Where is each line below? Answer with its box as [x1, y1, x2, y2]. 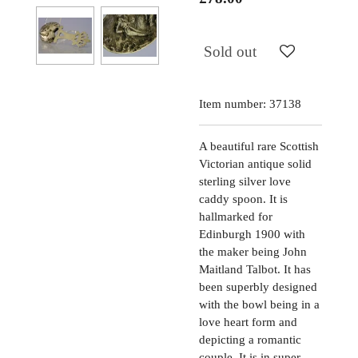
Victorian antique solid [199, 157, 312, 170]
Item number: [199, 97, 266, 110]
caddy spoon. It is [199, 192, 288, 205]
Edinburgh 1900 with [199, 227, 305, 241]
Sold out [204, 43, 257, 61]
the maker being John [199, 245, 307, 258]
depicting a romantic [199, 332, 301, 346]
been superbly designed [199, 280, 317, 293]
